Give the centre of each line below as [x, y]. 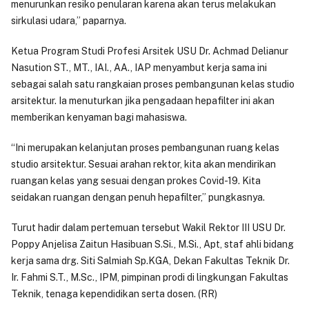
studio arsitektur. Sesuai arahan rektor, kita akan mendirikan [143, 165]
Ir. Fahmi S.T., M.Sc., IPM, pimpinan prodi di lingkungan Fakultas [150, 278]
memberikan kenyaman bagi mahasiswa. [100, 118]
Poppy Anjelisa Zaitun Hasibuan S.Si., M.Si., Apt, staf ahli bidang [152, 245]
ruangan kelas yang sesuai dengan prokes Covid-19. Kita [136, 181]
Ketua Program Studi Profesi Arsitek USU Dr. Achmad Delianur [150, 51]
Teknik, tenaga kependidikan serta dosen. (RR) [114, 294]
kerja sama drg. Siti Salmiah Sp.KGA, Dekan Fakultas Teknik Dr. [150, 261]
